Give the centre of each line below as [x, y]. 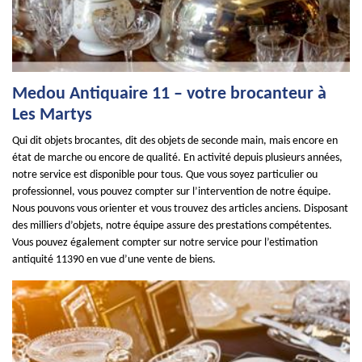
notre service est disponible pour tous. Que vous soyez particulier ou [165, 175]
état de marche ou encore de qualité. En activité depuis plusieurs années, [177, 158]
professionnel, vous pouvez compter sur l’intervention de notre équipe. [172, 192]
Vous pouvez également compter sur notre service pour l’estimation [165, 243]
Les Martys [52, 115]
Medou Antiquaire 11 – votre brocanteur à [169, 94]
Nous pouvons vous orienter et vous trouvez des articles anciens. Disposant [180, 209]
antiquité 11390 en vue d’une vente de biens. [114, 260]
